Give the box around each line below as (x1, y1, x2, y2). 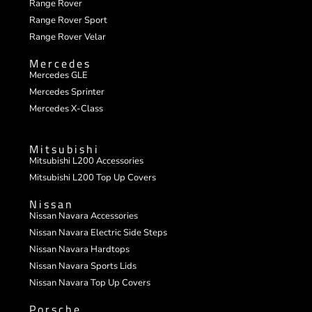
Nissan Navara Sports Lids (29, 260, 137, 273)
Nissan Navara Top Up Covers (29, 276, 151, 290)
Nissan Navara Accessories (29, 210, 139, 223)
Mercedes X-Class (29, 102, 104, 116)
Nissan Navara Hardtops (29, 243, 130, 256)
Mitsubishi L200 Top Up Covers (29, 171, 157, 185)
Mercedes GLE (29, 69, 88, 82)
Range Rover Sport (29, 14, 108, 27)
